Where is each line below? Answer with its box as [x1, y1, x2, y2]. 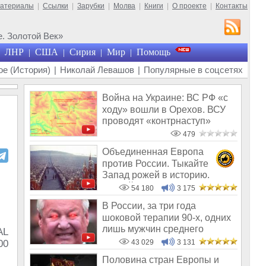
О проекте [172, 2, 207, 10]
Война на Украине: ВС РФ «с [102, 93, 228, 103]
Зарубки [77, 2, 104, 10]
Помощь [136, 47, 170, 57]
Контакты [216, 2, 248, 10]
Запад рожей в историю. [102, 169, 210, 180]
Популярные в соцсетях [144, 65, 243, 75]
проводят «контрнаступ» [102, 115, 211, 126]
